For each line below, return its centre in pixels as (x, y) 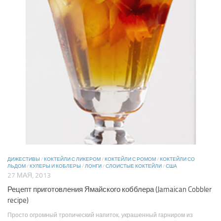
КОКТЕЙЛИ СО (177, 160)
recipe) (18, 200)
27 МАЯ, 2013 (29, 176)
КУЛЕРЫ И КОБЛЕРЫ (55, 166)
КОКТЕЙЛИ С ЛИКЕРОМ (72, 160)
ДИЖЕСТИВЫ (24, 160)
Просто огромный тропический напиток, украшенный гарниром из (100, 215)
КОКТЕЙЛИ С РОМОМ (130, 160)
